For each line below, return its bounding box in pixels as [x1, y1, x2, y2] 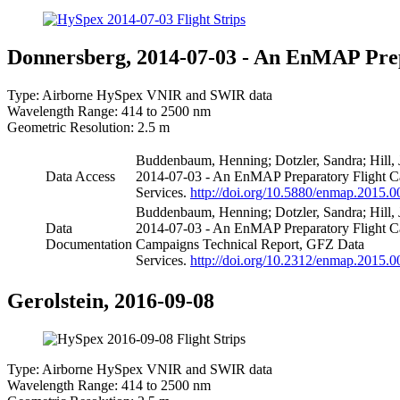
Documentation [46, 236, 132, 252]
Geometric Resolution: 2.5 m [7, 119, 170, 135]
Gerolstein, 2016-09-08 [7, 288, 214, 312]
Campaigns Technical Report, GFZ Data [136, 236, 364, 252]
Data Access [46, 168, 115, 184]
